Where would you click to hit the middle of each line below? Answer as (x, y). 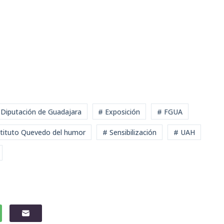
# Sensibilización (130, 132)
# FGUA (170, 111)
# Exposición (119, 111)
